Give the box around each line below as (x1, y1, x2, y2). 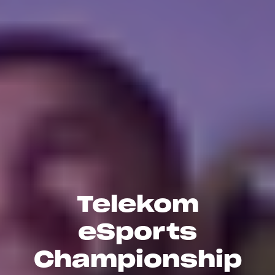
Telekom (76, 189, 199, 218)
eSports (78, 217, 197, 246)
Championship (33, 244, 242, 273)
